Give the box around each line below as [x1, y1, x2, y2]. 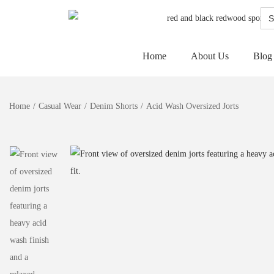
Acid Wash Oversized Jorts [146, 102, 239, 111]
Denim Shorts [90, 102, 138, 111]
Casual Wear [39, 102, 81, 111]
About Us [190, 51, 229, 61]
